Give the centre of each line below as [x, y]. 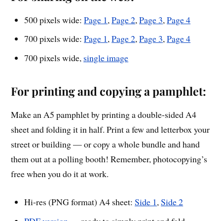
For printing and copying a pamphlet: [109, 91]
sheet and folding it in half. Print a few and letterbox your [110, 129]
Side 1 [146, 202]
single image [106, 58]
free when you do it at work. [60, 174]
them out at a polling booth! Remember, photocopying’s [109, 159]
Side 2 [172, 202]
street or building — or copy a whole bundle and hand [106, 144]
